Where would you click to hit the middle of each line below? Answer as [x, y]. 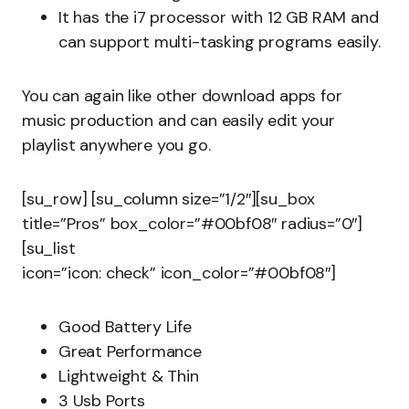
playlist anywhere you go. [116, 145]
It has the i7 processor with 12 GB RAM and [219, 17]
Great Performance [130, 351]
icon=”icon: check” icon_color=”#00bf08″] [179, 273]
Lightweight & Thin [129, 376]
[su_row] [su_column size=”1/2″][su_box [169, 199]
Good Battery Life [125, 327]
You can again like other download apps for [182, 96]
